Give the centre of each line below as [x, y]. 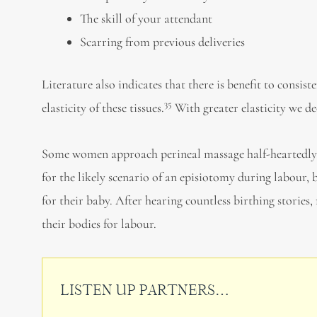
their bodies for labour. [99, 223]
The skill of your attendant [146, 18]
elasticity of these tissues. [103, 108]
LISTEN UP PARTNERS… [145, 290]
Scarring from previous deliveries [163, 42]
